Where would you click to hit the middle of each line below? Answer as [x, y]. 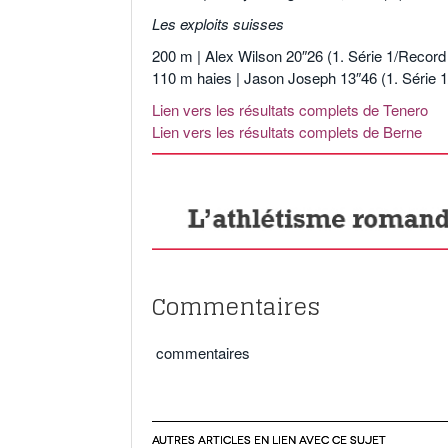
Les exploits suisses [218, 24]
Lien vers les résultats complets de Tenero [290, 110]
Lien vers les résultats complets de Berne [287, 132]
